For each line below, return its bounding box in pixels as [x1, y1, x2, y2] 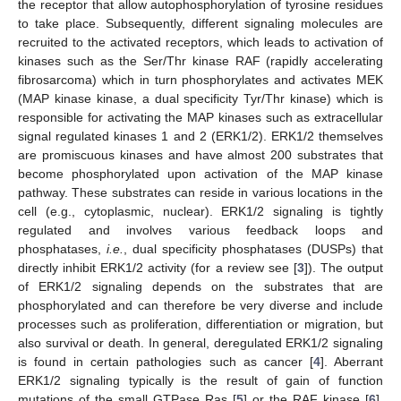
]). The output [303, 260, 384, 275]
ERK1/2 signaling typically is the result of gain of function [18, 372, 383, 388]
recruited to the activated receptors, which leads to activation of [18, 34, 383, 49]
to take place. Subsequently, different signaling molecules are [18, 15, 383, 30]
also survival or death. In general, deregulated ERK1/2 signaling [18, 335, 383, 350]
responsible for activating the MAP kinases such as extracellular [18, 109, 383, 124]
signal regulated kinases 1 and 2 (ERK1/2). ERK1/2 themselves [18, 128, 383, 143]
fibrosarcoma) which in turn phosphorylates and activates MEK [18, 72, 383, 87]
